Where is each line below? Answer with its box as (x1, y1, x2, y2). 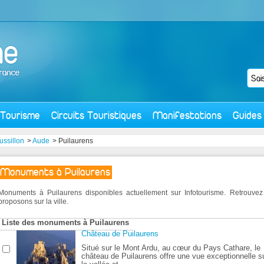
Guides (233, 109, 262, 123)
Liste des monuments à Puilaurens (2, 218, 129, 227)
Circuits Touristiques (51, 109, 141, 123)
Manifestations (153, 109, 222, 123)
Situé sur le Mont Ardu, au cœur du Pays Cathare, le (81, 243, 260, 252)
